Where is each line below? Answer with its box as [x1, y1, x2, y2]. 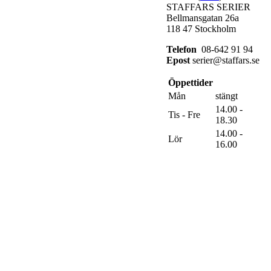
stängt [215, 90, 238, 101]
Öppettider [168, 77, 213, 88]
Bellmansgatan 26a [166, 12, 239, 23]
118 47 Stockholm [166, 23, 236, 34]
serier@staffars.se [190, 54, 260, 65]
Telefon [166, 44, 197, 54]
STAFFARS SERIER [166, 1, 250, 12]
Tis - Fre [168, 109, 200, 120]
